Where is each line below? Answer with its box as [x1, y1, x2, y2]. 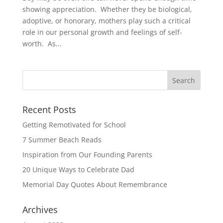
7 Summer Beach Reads [22, 135, 102, 144]
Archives [22, 204, 58, 216]
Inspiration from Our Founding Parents [22, 150, 152, 159]
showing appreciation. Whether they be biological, [22, 4, 192, 14]
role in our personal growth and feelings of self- [22, 27, 182, 37]
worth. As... [22, 39, 62, 48]
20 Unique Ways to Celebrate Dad [22, 165, 134, 174]
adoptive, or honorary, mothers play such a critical [22, 16, 191, 25]
